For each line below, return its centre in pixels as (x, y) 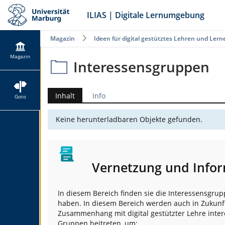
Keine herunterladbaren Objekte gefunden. (129, 119)
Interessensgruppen (141, 67)
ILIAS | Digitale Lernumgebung (145, 15)
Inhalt (65, 96)
